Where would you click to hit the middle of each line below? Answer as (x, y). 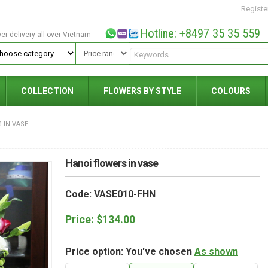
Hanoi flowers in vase (112, 163)
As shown (216, 252)
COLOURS (231, 91)
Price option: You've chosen (130, 252)
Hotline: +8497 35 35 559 (200, 33)
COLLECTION (47, 91)
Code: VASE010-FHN (110, 194)
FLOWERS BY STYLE (142, 91)
